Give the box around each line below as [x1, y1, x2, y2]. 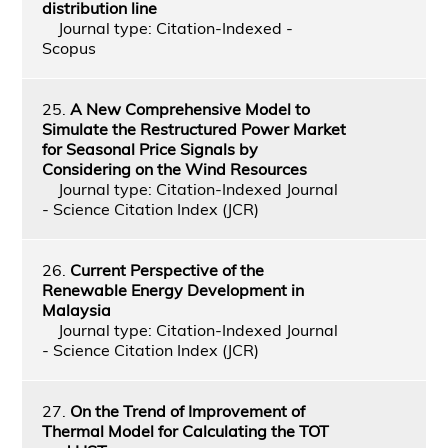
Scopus [41, 37, 96, 58]
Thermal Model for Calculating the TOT [41, 420, 329, 441]
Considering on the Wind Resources [41, 158, 307, 179]
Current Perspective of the [69, 259, 264, 280]
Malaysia [41, 299, 111, 320]
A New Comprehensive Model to [69, 98, 310, 119]
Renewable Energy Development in [41, 279, 304, 300]
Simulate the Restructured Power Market [41, 118, 346, 139]
